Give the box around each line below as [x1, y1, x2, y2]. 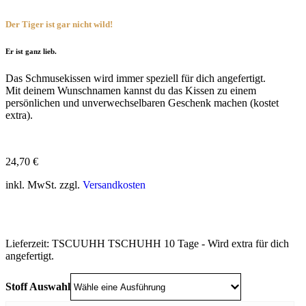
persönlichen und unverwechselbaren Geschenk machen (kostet [5, 97, 279, 109]
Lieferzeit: [5, 238, 52, 250]
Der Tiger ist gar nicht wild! [5, 19, 113, 30]
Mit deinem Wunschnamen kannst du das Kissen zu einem [5, 85, 256, 97]
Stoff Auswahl [5, 281, 70, 293]
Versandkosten [83, 179, 145, 191]
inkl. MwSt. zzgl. [5, 179, 83, 191]
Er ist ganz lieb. [5, 47, 57, 56]
